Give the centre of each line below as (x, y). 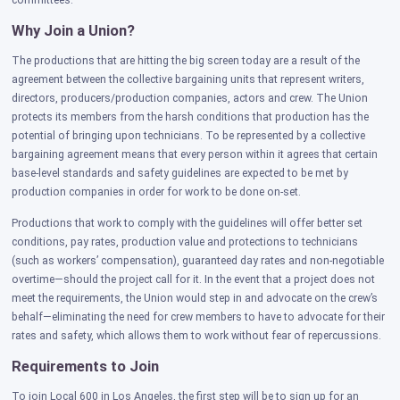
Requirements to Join (86, 367)
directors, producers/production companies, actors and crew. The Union (190, 99)
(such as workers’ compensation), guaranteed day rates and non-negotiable (198, 261)
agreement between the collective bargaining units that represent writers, (188, 80)
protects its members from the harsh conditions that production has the (191, 117)
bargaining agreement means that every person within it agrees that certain (195, 155)
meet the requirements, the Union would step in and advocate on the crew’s (195, 299)
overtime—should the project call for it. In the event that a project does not (194, 280)
